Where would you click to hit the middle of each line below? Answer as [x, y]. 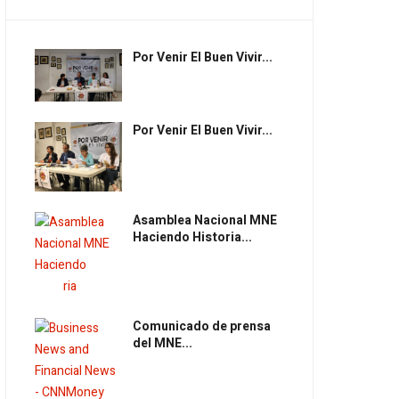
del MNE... [162, 344]
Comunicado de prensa [201, 327]
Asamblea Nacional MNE [204, 221]
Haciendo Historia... [192, 238]
